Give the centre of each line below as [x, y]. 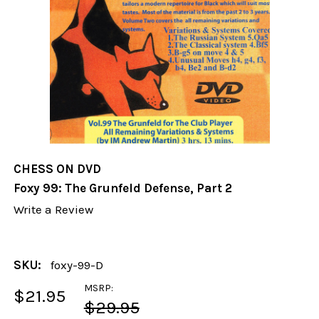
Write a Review [54, 210]
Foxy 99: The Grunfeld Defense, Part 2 [123, 188]
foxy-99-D [77, 265]
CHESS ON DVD [58, 169]
